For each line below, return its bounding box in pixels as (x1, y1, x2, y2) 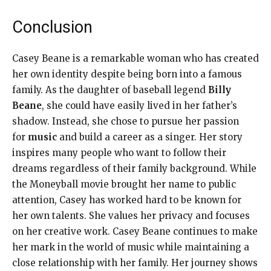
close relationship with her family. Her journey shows (12, 256, 258, 269)
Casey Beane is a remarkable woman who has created (12, 52, 259, 64)
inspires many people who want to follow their (12, 146, 226, 158)
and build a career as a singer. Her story (57, 131, 243, 143)
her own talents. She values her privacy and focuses (12, 209, 250, 221)
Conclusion (12, 17, 93, 37)
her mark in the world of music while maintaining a (12, 241, 249, 253)
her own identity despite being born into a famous (12, 68, 242, 80)
